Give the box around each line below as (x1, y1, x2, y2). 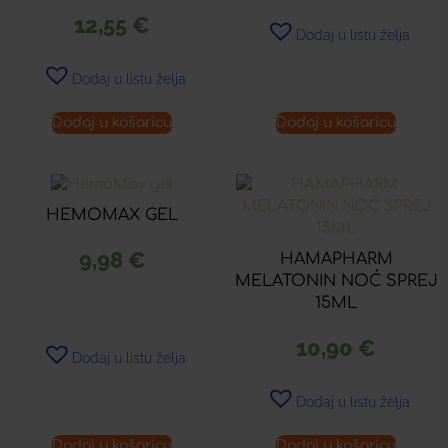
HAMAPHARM (279, 250, 393, 268)
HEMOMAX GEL (46, 206, 178, 224)
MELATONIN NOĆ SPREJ (234, 272, 438, 290)
